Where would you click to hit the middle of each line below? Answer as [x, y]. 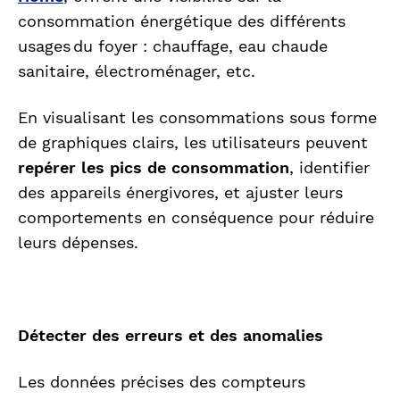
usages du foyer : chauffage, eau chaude [173, 46]
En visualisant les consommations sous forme [197, 118]
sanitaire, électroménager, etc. [139, 71]
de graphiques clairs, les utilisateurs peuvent [193, 143]
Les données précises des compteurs [162, 382]
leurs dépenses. [78, 243]
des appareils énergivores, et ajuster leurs [180, 193]
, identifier [329, 168]
